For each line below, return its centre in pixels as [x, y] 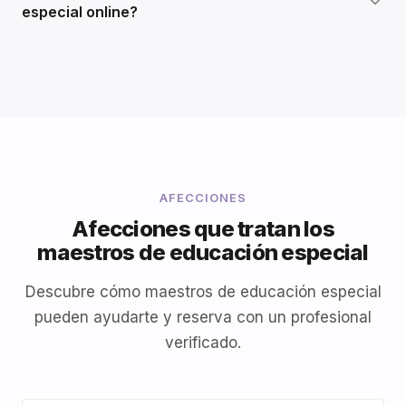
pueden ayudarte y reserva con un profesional [203, 317]
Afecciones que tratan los [203, 229]
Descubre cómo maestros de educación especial [203, 292]
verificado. [203, 343]
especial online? [80, 12]
